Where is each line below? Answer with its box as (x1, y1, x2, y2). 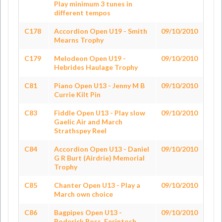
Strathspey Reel (54, 126, 107, 135)
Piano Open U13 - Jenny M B (54, 81, 145, 90)
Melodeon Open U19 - (54, 54, 126, 62)
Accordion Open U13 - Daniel (54, 145, 149, 153)
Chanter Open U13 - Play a (54, 181, 140, 189)
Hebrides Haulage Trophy (54, 63, 138, 71)
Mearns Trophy (54, 36, 104, 44)
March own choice (54, 190, 113, 198)
